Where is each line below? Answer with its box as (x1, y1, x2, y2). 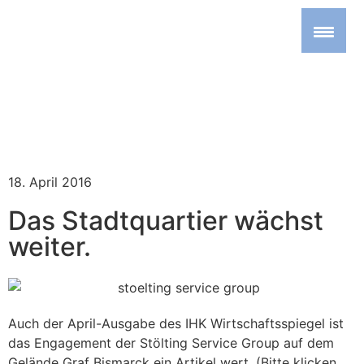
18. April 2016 (8, 174, 92, 190)
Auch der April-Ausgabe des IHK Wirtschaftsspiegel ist (8, 314, 344, 331)
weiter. (8, 231, 91, 262)
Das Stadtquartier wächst (8, 205, 323, 236)
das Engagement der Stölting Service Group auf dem (8, 334, 334, 351)
